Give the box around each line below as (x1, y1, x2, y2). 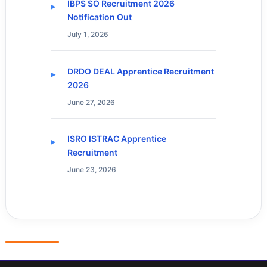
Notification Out (67, 12, 132, 23)
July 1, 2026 (67, 30, 108, 39)
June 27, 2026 (67, 97, 115, 107)
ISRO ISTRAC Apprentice (67, 133, 166, 144)
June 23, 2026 (67, 164, 116, 174)
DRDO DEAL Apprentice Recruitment (67, 66, 214, 76)
